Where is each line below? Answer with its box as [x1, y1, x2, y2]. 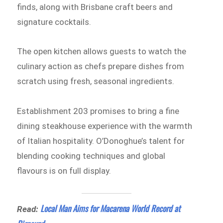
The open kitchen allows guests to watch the [17, 46, 187, 57]
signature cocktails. [17, 16, 92, 27]
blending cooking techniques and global [17, 151, 166, 161]
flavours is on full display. [17, 166, 111, 176]
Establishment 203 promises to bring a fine [17, 106, 180, 116]
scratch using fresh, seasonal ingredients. [17, 76, 177, 87]
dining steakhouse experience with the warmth [17, 121, 193, 131]
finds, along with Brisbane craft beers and [17, 1, 173, 12]
